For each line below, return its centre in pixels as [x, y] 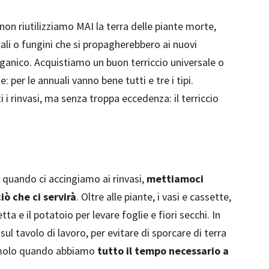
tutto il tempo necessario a [163, 251]
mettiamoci [175, 179]
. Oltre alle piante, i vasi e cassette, [154, 197]
